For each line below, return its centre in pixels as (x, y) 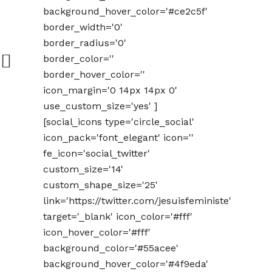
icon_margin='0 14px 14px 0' (110, 90)
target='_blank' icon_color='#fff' (118, 216)
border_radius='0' (85, 43)
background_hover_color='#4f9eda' (126, 264)
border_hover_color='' (94, 74)
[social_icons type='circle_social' (119, 122)
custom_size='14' (83, 169)
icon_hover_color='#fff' (97, 232)
